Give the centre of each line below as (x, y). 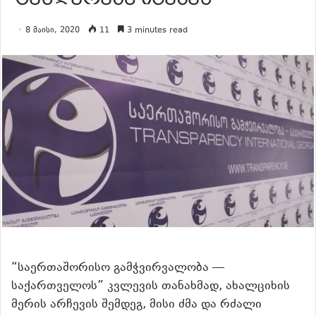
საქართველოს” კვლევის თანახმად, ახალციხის (151, 287)
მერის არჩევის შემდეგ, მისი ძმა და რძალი (136, 305)
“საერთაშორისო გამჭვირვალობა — (118, 268)
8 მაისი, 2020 (53, 31)
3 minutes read (156, 31)
